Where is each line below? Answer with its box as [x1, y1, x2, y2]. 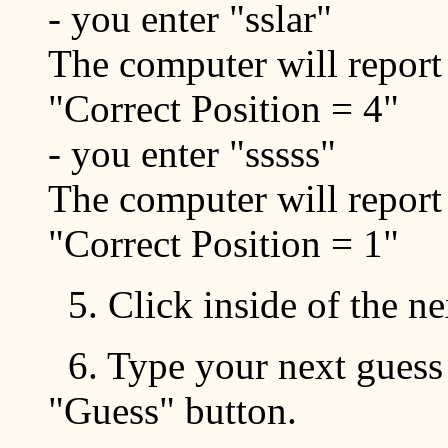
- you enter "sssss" [48, 131, 336, 175]
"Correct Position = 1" [48, 221, 399, 265]
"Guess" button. [48, 388, 297, 432]
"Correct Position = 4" [48, 86, 399, 130]
